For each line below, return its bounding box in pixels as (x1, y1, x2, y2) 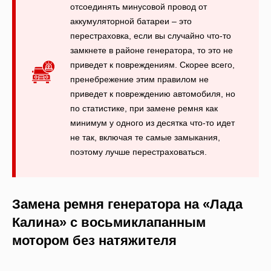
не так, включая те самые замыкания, (70, 132, 220, 142)
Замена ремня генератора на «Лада (12, 196, 243, 212)
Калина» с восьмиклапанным (12, 214, 206, 230)
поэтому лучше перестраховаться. (70, 146, 207, 157)
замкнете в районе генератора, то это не (70, 45, 233, 55)
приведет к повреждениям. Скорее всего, (70, 59, 235, 70)
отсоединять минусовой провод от (70, 1, 207, 11)
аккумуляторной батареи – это (70, 16, 192, 26)
